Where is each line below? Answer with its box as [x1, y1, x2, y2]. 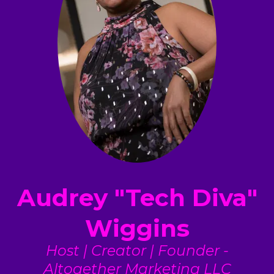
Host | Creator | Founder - [45, 241, 229, 259]
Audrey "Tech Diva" [17, 183, 257, 213]
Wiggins [84, 213, 190, 243]
